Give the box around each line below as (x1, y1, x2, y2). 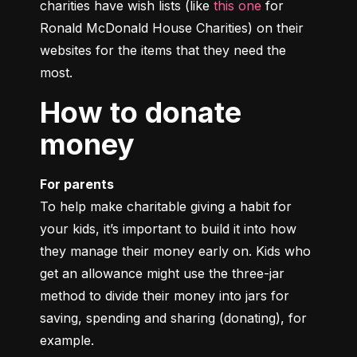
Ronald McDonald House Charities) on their (40, 20, 304, 37)
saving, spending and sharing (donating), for (40, 310, 307, 327)
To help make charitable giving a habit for (40, 198, 292, 215)
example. (40, 332, 94, 349)
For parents (40, 176, 114, 193)
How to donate (40, 95, 61, 131)
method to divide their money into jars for (40, 288, 289, 304)
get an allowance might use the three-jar (40, 265, 284, 282)
